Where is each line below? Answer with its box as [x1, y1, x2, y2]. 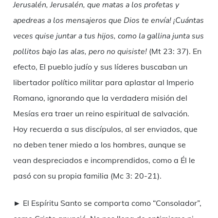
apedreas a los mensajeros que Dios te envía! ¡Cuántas [13, 15, 204, 26]
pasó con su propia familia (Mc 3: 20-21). [13, 171, 162, 181]
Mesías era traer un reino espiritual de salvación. [13, 109, 189, 119]
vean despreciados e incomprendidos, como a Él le [13, 155, 195, 165]
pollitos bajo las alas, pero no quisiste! [13, 46, 147, 57]
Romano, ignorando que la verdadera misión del [13, 93, 187, 103]
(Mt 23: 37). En [146, 46, 201, 56]
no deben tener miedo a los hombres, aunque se [13, 140, 186, 150]
